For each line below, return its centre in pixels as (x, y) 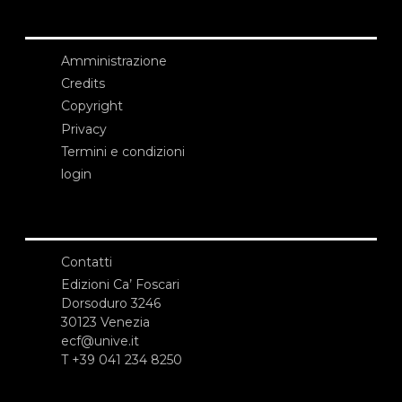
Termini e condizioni (123, 151)
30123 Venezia (105, 323)
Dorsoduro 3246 (111, 304)
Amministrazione (114, 61)
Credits (83, 84)
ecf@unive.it (100, 341)
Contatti (87, 262)
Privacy (84, 129)
